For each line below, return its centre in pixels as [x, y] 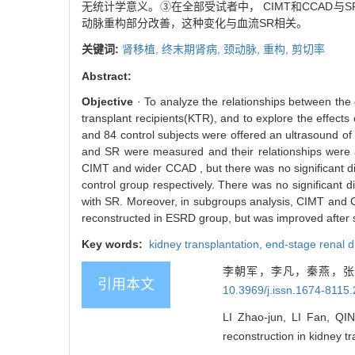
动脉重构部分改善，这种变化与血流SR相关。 [195, 23]
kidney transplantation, [206, 244]
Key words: [114, 244]
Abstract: [107, 76]
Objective [107, 102]
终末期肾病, [193, 50]
